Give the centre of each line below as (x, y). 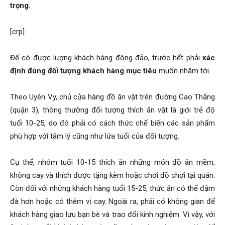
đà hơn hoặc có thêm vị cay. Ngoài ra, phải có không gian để (113, 202)
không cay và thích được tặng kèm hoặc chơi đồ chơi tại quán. (113, 176)
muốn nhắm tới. (184, 71)
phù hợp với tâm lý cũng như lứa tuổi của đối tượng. (95, 136)
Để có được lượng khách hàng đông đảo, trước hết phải (105, 58)
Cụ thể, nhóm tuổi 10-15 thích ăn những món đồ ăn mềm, (113, 162)
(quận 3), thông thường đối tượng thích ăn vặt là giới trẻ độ (113, 110)
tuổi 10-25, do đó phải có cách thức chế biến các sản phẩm (113, 123)
